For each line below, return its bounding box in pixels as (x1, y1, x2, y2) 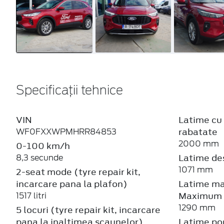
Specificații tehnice (16, 84, 123, 97)
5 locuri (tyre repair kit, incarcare (16, 203, 160, 216)
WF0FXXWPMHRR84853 (16, 126, 116, 136)
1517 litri (16, 190, 46, 200)
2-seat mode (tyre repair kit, (16, 165, 140, 178)
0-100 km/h (16, 139, 70, 152)
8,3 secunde (16, 152, 63, 162)
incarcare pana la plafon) (16, 177, 127, 190)
